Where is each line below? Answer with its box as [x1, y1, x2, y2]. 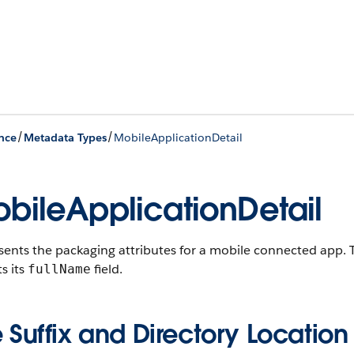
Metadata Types [24, 130, 107, 145]
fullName [28, 262, 91, 277]
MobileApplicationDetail [114, 130, 243, 145]
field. [91, 261, 122, 277]
